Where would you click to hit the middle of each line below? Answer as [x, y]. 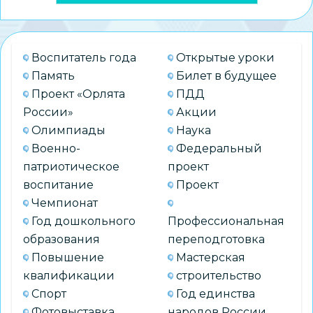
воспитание [58, 184]
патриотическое [71, 166]
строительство [219, 275]
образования [61, 239]
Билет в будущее [226, 75]
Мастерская [211, 257]
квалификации [69, 275]
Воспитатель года [84, 57]
